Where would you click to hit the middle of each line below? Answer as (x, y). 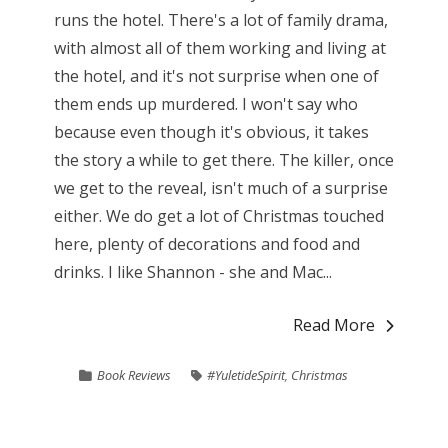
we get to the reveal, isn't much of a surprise (220, 188)
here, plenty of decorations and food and (206, 244)
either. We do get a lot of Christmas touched (218, 216)
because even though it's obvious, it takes (211, 132)
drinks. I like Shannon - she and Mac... (192, 272)
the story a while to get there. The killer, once (223, 160)
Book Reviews (134, 375)
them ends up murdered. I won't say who (205, 104)
